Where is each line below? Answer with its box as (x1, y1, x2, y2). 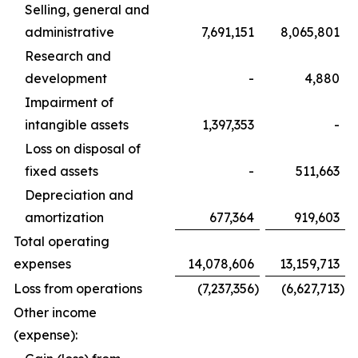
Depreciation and (25, 186, 133, 203)
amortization (25, 209, 104, 225)
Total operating (14, 233, 109, 249)
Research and (25, 47, 111, 64)
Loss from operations (14, 280, 142, 296)
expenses (14, 255, 71, 272)
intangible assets (25, 116, 129, 133)
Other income (14, 304, 97, 320)
